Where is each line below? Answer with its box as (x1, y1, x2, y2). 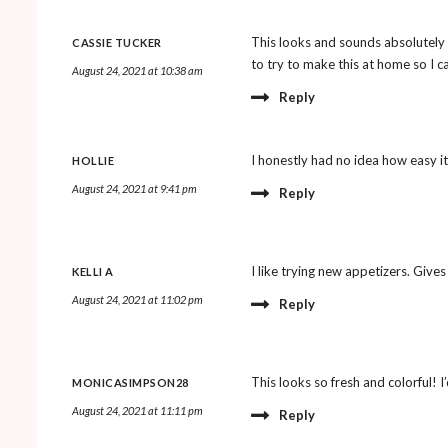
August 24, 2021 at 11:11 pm (72, 403, 203, 417)
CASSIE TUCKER (72, 35, 162, 49)
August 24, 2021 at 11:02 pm (72, 292, 203, 306)
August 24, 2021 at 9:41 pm (72, 181, 197, 195)
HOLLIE (72, 153, 114, 167)
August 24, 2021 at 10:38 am (72, 63, 203, 77)
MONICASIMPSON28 (72, 375, 189, 389)
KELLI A (72, 264, 114, 278)
